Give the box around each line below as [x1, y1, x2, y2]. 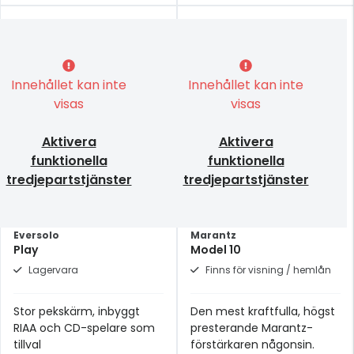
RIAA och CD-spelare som [13, 320, 155, 336]
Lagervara [28, 263, 78, 277]
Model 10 [190, 242, 241, 258]
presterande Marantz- [190, 320, 313, 336]
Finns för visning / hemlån [205, 263, 331, 277]
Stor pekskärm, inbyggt [13, 303, 140, 319]
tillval [13, 337, 41, 352]
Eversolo [13, 228, 59, 242]
